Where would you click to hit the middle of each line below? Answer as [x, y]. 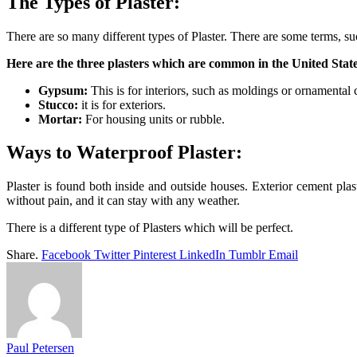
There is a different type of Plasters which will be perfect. [150, 228]
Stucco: [58, 104]
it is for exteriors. [122, 104]
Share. [22, 255]
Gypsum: [63, 90]
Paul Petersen [40, 348]
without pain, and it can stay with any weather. [123, 201]
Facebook [66, 255]
